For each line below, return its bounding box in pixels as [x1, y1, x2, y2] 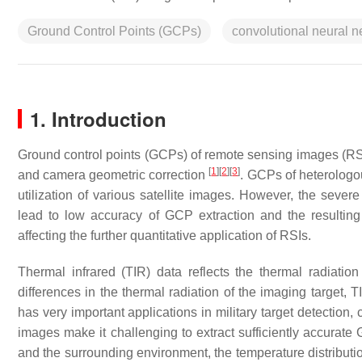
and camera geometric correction [18, 168, 209, 182]
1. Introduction [30, 105, 166, 133]
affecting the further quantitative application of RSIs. [18, 229, 311, 242]
